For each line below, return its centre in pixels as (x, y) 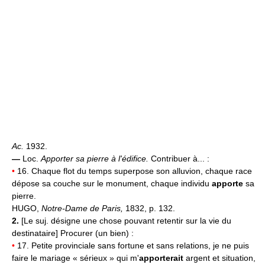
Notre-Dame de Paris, (83, 209)
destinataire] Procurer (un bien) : (73, 233)
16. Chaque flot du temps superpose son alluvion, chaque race (133, 171)
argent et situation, (219, 258)
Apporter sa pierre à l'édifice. (96, 159)
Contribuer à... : (180, 159)
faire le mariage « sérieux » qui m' (75, 258)
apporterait (161, 258)
